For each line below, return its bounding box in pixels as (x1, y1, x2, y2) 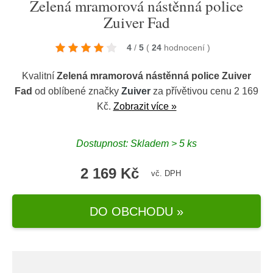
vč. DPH (151, 169, 181, 178)
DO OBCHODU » (90, 204, 183, 218)
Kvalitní (22, 71, 57, 81)
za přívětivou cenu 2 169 (151, 86, 258, 96)
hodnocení (164, 43, 207, 52)
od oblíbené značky (32, 86, 121, 96)
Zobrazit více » (113, 101, 177, 112)
